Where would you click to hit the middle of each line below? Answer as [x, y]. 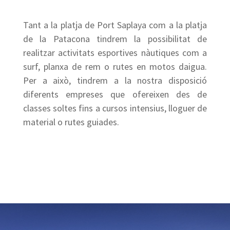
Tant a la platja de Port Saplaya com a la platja [115, 25]
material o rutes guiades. [71, 122]
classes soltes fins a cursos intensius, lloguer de [115, 108]
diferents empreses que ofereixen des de [115, 94]
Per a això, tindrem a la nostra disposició [115, 80]
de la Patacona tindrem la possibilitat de [115, 39]
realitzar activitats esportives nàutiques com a [115, 53]
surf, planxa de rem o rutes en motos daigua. [115, 66]
